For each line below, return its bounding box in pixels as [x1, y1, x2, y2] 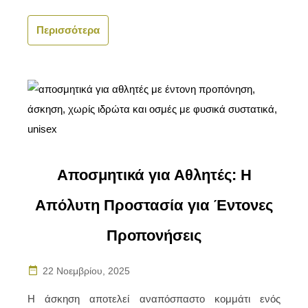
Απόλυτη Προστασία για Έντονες [35, 196, 273, 214]
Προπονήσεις [107, 226, 201, 244]
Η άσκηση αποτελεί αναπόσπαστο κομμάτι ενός [27, 292, 280, 305]
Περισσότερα [36, 24, 100, 36]
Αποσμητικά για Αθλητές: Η [56, 166, 252, 184]
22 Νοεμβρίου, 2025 [43, 265, 131, 276]
